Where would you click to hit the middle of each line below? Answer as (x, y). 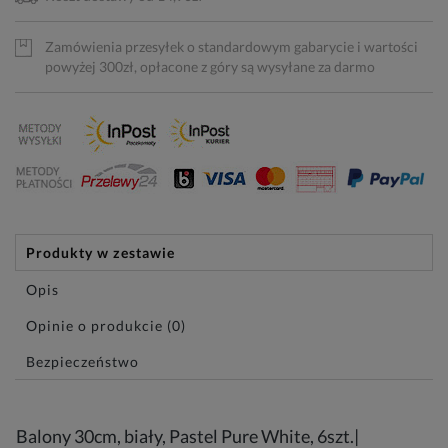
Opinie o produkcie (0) (106, 325)
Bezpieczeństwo (82, 361)
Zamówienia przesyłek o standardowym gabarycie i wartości (231, 46)
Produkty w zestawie (100, 252)
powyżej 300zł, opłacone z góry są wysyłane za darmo (210, 66)
